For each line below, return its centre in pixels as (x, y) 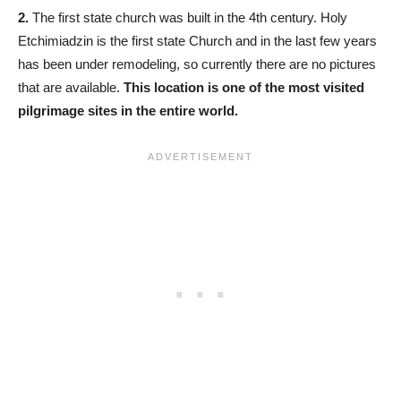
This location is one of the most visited (244, 87)
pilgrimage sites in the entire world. (128, 111)
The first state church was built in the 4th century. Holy (188, 17)
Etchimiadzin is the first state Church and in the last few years (197, 41)
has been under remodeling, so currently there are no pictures (197, 64)
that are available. (71, 87)
